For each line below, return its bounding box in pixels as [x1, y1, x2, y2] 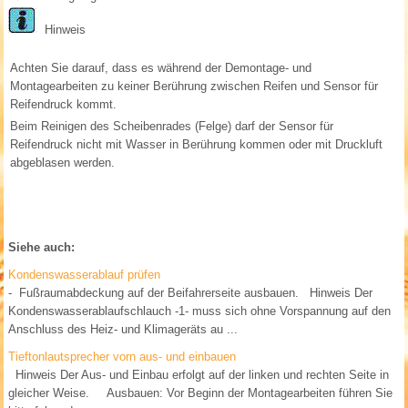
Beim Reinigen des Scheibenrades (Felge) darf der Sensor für [10, 119, 334, 134]
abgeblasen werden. [10, 156, 116, 170]
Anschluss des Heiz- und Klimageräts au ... [8, 322, 239, 337]
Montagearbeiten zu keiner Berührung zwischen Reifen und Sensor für [10, 79, 379, 94]
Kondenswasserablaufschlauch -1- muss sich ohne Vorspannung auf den [8, 304, 392, 319]
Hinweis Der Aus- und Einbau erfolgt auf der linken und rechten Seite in [8, 368, 390, 382]
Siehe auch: [8, 240, 76, 255]
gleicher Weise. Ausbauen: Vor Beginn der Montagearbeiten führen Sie [8, 386, 393, 401]
